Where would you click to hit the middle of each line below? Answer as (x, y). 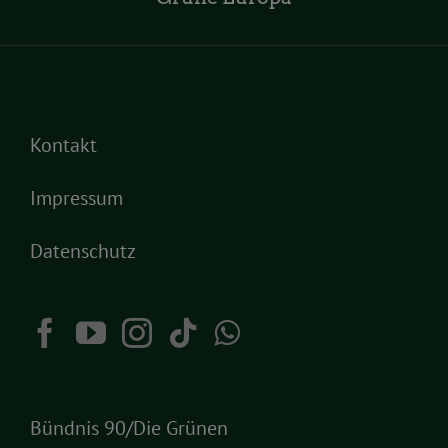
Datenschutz (83, 250)
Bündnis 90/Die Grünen (129, 427)
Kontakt (63, 144)
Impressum (76, 197)
